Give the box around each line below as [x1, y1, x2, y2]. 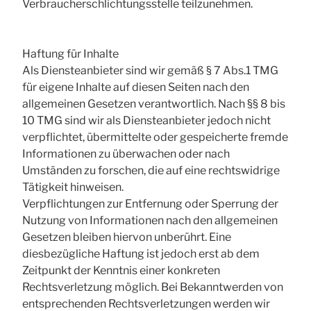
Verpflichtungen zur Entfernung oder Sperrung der [22, 197, 278, 211]
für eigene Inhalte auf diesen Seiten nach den [22, 81, 249, 94]
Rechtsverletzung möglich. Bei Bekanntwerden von [22, 280, 283, 294]
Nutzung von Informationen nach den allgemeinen [22, 214, 278, 228]
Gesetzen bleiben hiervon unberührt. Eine [22, 230, 231, 244]
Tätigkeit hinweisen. [22, 180, 124, 194]
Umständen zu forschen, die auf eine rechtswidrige [22, 164, 280, 178]
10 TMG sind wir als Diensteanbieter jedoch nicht [22, 114, 271, 128]
